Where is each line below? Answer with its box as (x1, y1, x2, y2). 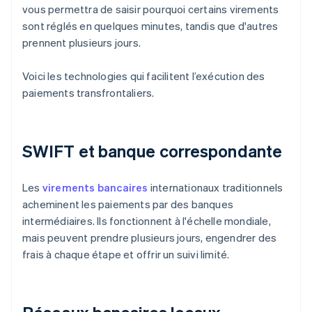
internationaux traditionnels (148, 180, 283, 195)
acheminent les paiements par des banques (22, 197, 233, 212)
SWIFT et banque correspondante (22, 140, 282, 162)
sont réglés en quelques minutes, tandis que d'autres (22, 19, 279, 33)
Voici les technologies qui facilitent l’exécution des (22, 69, 265, 84)
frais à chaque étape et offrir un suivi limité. (22, 247, 230, 262)
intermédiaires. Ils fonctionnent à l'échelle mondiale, (22, 214, 271, 228)
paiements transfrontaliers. (22, 86, 155, 100)
